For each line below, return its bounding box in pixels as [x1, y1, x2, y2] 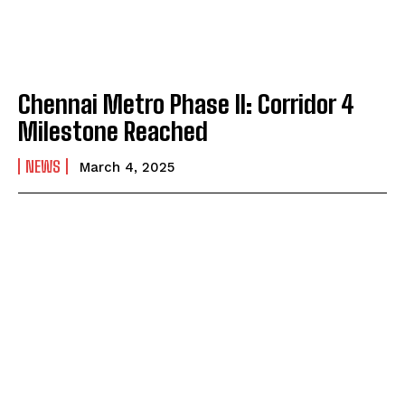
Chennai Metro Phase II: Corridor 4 [18, 89, 354, 120]
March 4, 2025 [80, 159, 174, 176]
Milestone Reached [18, 116, 208, 147]
